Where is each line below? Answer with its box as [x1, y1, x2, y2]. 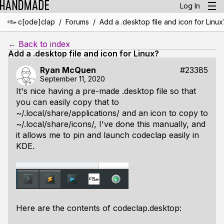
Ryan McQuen [40, 65, 96, 75]
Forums [65, 17, 89, 26]
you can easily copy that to [16, 97, 119, 107]
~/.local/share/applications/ [16, 108, 119, 118]
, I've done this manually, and [94, 119, 205, 129]
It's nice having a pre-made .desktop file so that [16, 86, 196, 96]
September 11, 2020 [40, 74, 105, 83]
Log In [180, 1, 200, 10]
